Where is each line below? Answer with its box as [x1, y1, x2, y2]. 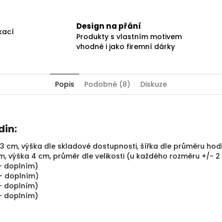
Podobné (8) [84, 79, 130, 90]
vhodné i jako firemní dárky [76, 42, 175, 52]
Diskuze [140, 79, 167, 90]
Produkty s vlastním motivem [76, 32, 182, 42]
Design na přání [76, 21, 141, 32]
